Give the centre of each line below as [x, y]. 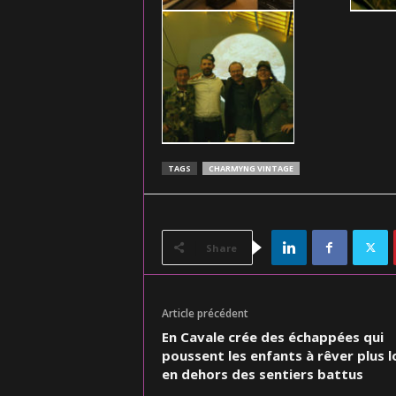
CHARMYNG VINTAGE [251, 168]
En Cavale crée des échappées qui [272, 337]
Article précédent [205, 313]
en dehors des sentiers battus [262, 374]
